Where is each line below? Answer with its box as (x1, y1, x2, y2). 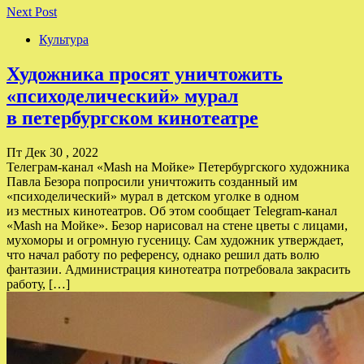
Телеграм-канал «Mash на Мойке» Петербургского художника (6, 159, 349, 174)
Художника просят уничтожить (6, 63, 283, 84)
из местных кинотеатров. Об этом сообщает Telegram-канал (6, 203, 337, 218)
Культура (39, 32, 89, 46)
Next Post (6, 4, 57, 19)
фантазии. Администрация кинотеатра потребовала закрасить (6, 262, 350, 276)
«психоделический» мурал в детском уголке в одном (6, 188, 299, 203)
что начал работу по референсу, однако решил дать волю (6, 247, 319, 262)
